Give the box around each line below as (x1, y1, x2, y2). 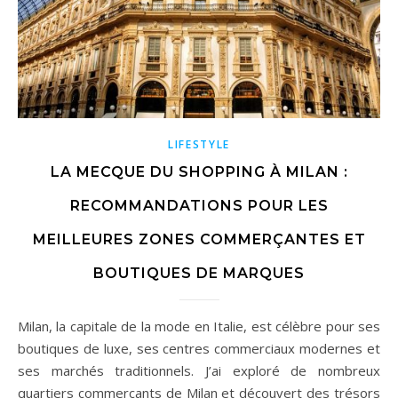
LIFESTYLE (167, 137, 231, 153)
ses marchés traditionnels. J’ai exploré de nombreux (18, 362, 380, 380)
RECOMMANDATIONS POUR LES (69, 197, 329, 215)
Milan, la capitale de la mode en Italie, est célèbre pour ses (18, 317, 29, 336)
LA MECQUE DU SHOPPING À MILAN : (50, 163, 348, 181)
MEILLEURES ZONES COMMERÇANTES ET (32, 231, 366, 249)
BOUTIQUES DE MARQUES (93, 265, 305, 283)
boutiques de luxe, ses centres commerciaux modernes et (18, 339, 380, 358)
